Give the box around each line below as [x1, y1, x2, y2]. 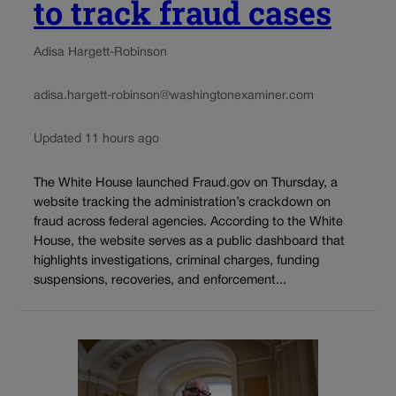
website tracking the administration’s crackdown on [34, 196, 331, 209]
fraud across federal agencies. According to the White [34, 216, 343, 228]
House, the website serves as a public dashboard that [34, 235, 345, 247]
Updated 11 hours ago [34, 133, 159, 146]
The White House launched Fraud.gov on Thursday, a [34, 177, 338, 189]
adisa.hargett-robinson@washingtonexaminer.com [34, 90, 314, 103]
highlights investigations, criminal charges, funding [34, 255, 319, 267]
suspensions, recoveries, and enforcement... [34, 274, 286, 286]
